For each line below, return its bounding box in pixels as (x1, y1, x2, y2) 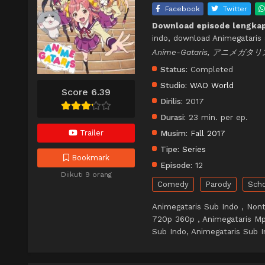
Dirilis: (160, 96, 183, 106)
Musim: (160, 128, 188, 138)
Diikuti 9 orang (60, 170, 112, 179)
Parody (205, 180, 231, 189)
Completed (188, 64, 233, 75)
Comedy (157, 180, 189, 189)
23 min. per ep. (186, 112, 248, 122)
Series (182, 144, 206, 154)
